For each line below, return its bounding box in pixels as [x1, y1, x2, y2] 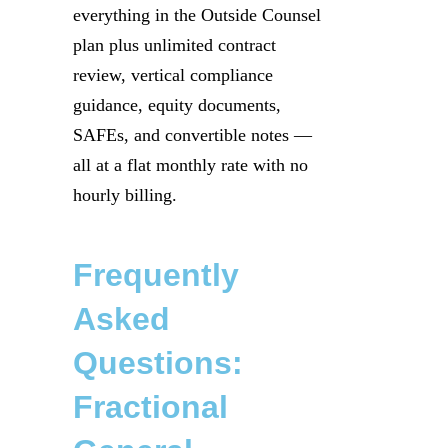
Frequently [73, 256, 239, 293]
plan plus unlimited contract [73, 35, 276, 55]
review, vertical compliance [73, 65, 273, 85]
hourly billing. [73, 185, 177, 205]
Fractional [73, 388, 228, 425]
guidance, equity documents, [73, 95, 281, 115]
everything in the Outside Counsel [73, 5, 321, 25]
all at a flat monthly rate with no [73, 155, 308, 175]
